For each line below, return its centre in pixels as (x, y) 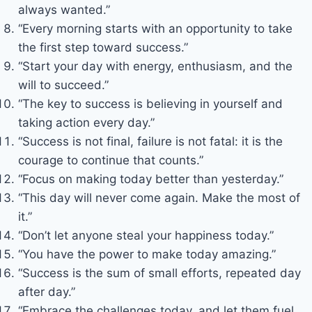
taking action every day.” (86, 122)
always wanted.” (64, 9)
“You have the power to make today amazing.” (147, 254)
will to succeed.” (63, 85)
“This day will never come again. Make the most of (159, 197)
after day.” (46, 291)
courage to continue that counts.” (110, 160)
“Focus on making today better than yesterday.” (150, 179)
